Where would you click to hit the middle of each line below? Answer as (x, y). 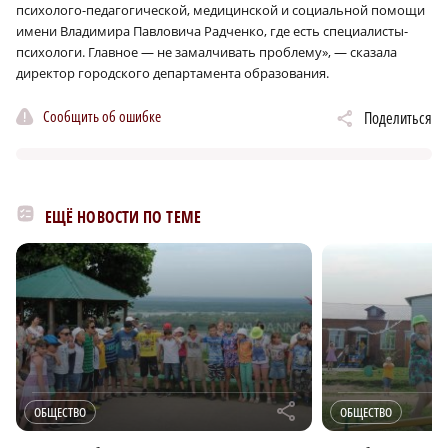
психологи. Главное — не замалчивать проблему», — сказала (206, 51)
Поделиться (398, 117)
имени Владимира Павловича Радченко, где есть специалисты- (212, 30)
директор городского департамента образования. (172, 72)
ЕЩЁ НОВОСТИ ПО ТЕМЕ (123, 216)
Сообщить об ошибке (102, 116)
